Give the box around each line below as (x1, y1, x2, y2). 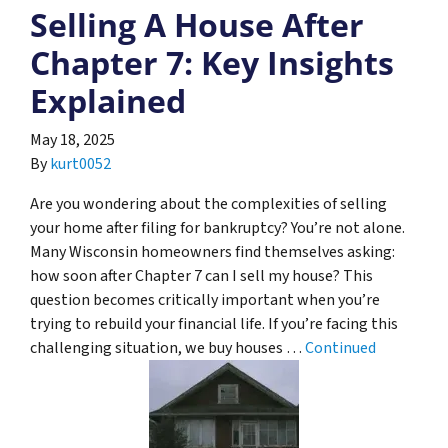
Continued (305, 336, 376, 359)
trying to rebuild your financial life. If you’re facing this (30, 312, 398, 335)
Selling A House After (30, 2, 364, 46)
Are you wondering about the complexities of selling (30, 192, 387, 215)
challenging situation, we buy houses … (30, 336, 305, 359)
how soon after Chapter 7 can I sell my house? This (30, 264, 373, 287)
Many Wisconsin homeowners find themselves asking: (30, 240, 395, 263)
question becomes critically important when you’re (30, 288, 380, 311)
